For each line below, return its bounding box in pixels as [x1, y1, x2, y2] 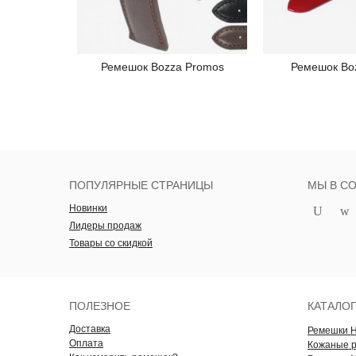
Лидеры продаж [69, 220, 141, 232]
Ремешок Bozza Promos [100, 60, 224, 74]
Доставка [69, 323, 110, 335]
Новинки [69, 203, 107, 215]
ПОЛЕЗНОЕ [69, 300, 130, 313]
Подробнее [147, 62, 199, 74]
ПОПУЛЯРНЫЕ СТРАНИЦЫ [69, 179, 213, 192]
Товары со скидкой [69, 238, 153, 250]
